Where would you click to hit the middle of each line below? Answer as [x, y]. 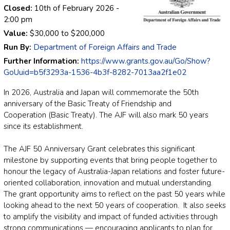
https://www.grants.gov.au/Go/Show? [146, 61]
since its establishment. [43, 127]
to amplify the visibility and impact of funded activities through [111, 217]
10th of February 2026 [74, 8]
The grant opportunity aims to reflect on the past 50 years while [114, 194]
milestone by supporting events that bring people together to [110, 160]
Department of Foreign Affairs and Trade [105, 47]
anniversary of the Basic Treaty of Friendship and [88, 104]
